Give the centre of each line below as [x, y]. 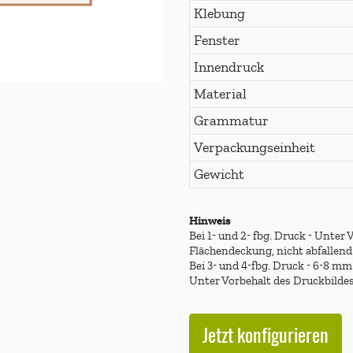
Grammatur [231, 120]
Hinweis [210, 220]
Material [220, 93]
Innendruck [229, 67]
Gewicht [219, 174]
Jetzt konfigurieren [266, 334]
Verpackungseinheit [254, 147]
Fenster [217, 40]
